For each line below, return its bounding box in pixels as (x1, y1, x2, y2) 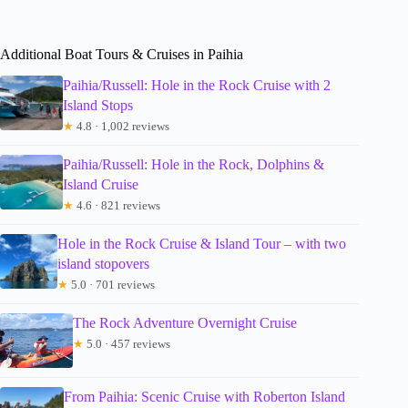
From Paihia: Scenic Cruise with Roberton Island (64, 389, 346, 405)
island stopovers (56, 256, 149, 272)
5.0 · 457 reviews (84, 337, 170, 352)
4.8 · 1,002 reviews (74, 119, 170, 134)
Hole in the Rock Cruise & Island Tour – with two (56, 236, 346, 252)
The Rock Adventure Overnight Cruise (73, 315, 297, 331)
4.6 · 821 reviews (74, 199, 161, 213)
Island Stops (63, 97, 134, 114)
